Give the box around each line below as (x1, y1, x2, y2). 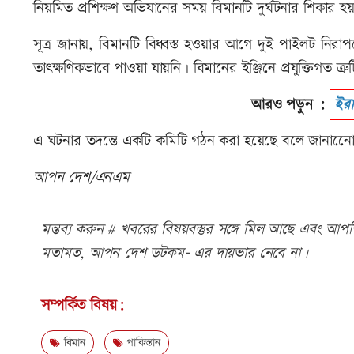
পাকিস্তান (122, 335, 160, 352)
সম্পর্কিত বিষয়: (41, 295, 125, 317)
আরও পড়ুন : (251, 94, 330, 116)
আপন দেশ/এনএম (33, 167, 130, 189)
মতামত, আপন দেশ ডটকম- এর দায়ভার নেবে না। (41, 243, 308, 265)
